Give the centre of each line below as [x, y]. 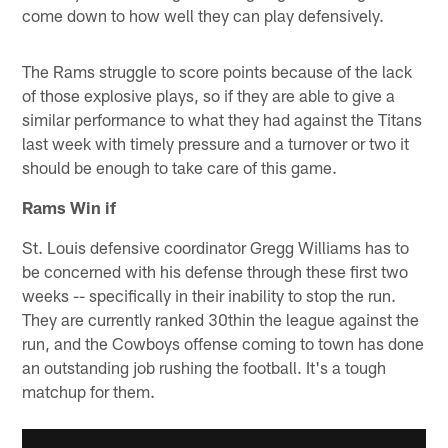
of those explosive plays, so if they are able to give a [209, 95]
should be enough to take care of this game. [180, 167]
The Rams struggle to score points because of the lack [217, 71]
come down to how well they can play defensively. [203, 15]
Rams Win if [69, 207]
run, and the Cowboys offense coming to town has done [223, 343]
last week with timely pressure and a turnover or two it [216, 143]
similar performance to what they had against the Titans [222, 119]
